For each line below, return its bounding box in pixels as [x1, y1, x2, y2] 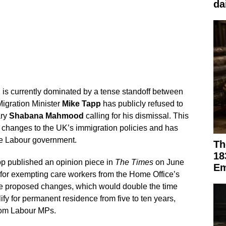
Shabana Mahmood [9, 111, 84, 120]
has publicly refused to [100, 99, 183, 108]
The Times [115, 157, 153, 166]
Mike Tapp [62, 99, 101, 108]
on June [153, 157, 184, 166]
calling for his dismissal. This [83, 111, 189, 120]
